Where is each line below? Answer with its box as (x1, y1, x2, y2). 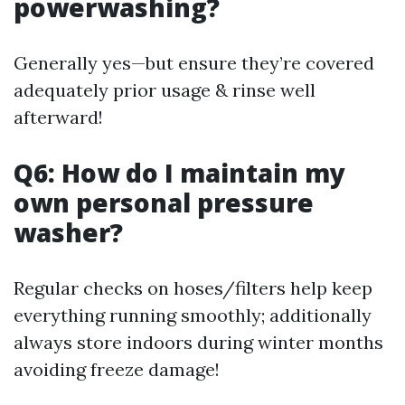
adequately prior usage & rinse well (14, 79, 316, 101)
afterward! (14, 106, 103, 128)
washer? (14, 215, 123, 250)
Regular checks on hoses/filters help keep (14, 277, 372, 299)
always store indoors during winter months (14, 331, 383, 353)
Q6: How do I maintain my (14, 155, 345, 190)
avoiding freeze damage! (14, 358, 220, 381)
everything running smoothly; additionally (14, 304, 372, 326)
